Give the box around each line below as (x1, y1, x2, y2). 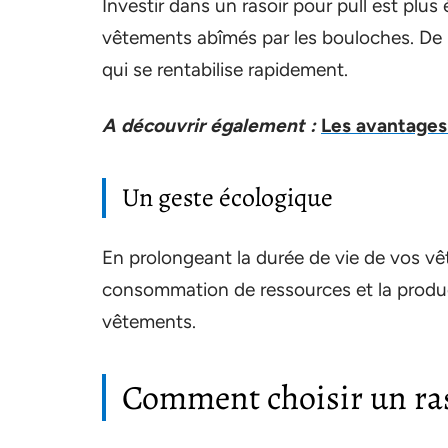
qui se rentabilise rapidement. (102, 57, 348, 81)
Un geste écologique (122, 179, 333, 215)
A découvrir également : (102, 113, 316, 137)
